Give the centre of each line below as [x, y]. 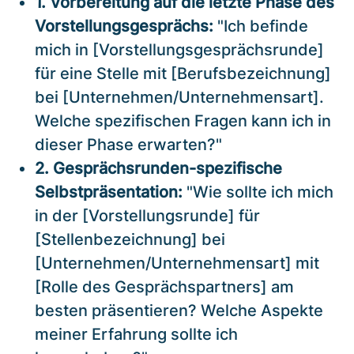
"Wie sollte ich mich [258, 192]
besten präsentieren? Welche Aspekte [179, 310]
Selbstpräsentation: [109, 192]
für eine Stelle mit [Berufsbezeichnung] [183, 73]
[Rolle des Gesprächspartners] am [164, 286]
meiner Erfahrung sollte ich [136, 334]
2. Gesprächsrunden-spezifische [158, 168]
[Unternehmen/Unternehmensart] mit [177, 263]
